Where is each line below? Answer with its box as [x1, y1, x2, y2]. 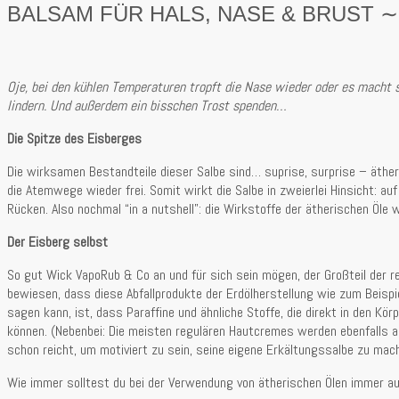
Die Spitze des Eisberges [7, 128, 142, 148]
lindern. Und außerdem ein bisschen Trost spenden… [7, 95, 287, 115]
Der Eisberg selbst [7, 232, 108, 251]
